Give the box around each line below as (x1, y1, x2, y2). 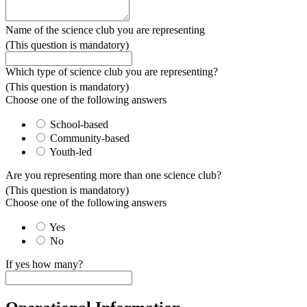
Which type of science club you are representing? (5, 66, 218, 78)
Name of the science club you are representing (5, 23, 205, 36)
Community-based (50, 132, 130, 144)
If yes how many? (5, 258, 83, 270)
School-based (50, 118, 108, 130)
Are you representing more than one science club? (5, 169, 221, 181)
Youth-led (49, 145, 92, 158)
